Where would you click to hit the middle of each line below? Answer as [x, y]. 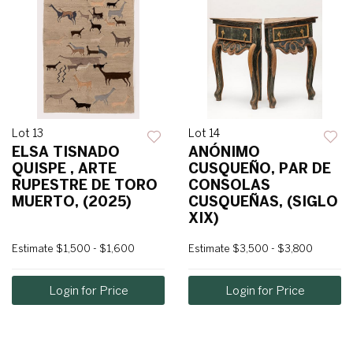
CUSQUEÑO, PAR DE [260, 169]
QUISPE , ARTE [64, 169]
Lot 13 [28, 134]
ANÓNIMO [224, 152]
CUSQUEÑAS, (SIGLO [263, 202]
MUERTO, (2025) [72, 202]
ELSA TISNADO [66, 152]
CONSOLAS [229, 185]
